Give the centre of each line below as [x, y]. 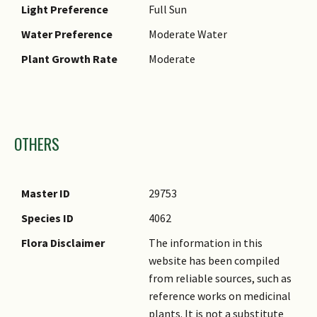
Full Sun [168, 9]
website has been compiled [214, 260]
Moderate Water [188, 34]
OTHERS [37, 143]
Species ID [47, 218]
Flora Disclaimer [63, 242]
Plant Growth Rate [69, 58]
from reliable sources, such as [220, 278]
